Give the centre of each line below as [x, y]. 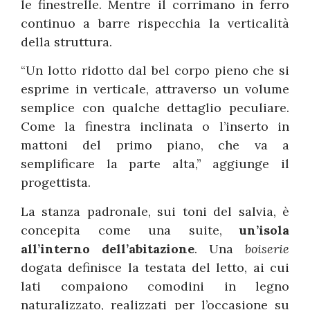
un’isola [264, 230]
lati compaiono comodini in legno [155, 286]
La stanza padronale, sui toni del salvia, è [155, 211]
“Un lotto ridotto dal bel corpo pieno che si [155, 71]
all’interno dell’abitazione [108, 248]
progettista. [56, 183]
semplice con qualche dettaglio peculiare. [155, 108]
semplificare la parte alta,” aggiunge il [155, 164]
